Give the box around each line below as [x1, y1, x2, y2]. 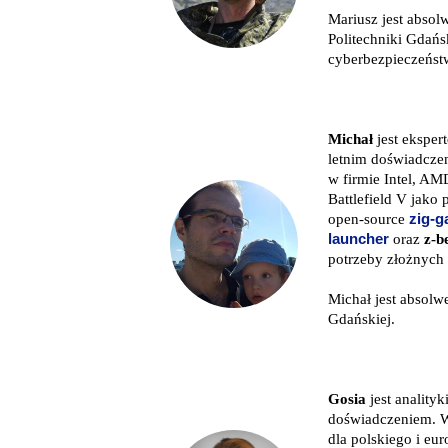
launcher [328, 230, 389, 247]
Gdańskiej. [328, 310, 395, 327]
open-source [328, 210, 409, 227]
